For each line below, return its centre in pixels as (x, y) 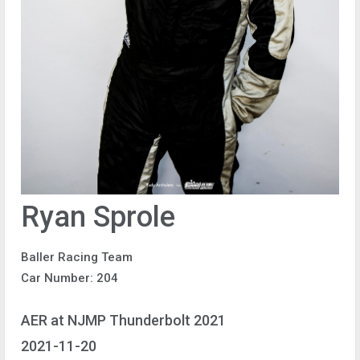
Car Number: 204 (70, 278)
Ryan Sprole (98, 217)
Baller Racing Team (77, 257)
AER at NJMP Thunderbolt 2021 (123, 321)
